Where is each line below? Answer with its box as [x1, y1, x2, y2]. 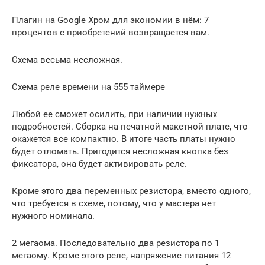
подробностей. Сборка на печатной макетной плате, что [12, 121, 248, 132]
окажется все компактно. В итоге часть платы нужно [12, 134, 235, 145]
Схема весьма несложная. [12, 54, 122, 66]
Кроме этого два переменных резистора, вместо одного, [12, 186, 251, 197]
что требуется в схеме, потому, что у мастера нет [12, 198, 216, 209]
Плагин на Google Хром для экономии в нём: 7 [12, 15, 209, 26]
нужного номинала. [12, 211, 95, 222]
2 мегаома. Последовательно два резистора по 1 [12, 238, 219, 249]
